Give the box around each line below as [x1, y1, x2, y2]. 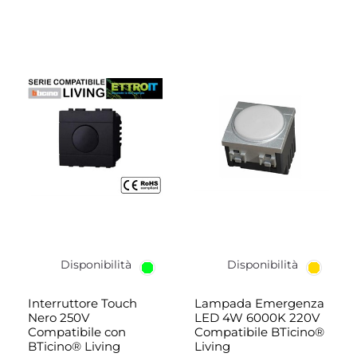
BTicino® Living [28, 339, 120, 354]
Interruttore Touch [28, 296, 137, 311]
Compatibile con [28, 324, 126, 339]
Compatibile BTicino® [194, 324, 324, 339]
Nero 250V [28, 310, 89, 325]
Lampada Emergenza [194, 296, 324, 311]
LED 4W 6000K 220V [194, 310, 320, 325]
